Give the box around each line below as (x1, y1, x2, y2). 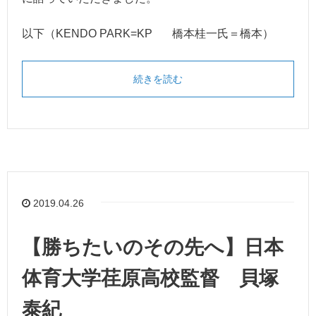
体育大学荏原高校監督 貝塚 (22, 267, 279, 289)
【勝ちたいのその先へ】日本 (22, 236, 284, 258)
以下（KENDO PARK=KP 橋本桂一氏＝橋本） (22, 28, 274, 40)
